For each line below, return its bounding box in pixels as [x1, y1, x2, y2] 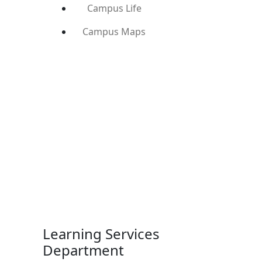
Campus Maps [82, 25, 146, 38]
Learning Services [43, 223, 160, 243]
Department [43, 240, 124, 260]
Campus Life [87, 1, 142, 15]
